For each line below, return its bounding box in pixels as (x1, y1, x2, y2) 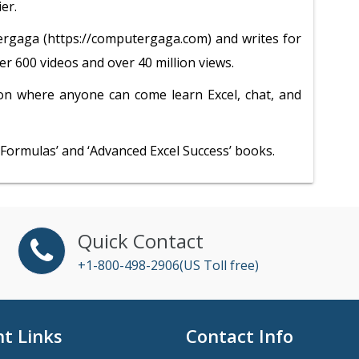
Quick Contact (77, 228, 204, 254)
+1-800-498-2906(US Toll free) (77, 256, 259, 274)
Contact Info (185, 324, 293, 348)
